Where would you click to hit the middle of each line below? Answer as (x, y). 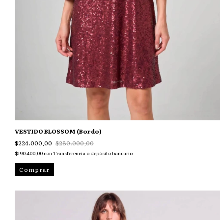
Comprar (34, 170)
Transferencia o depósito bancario (93, 153)
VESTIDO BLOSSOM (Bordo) (58, 131)
